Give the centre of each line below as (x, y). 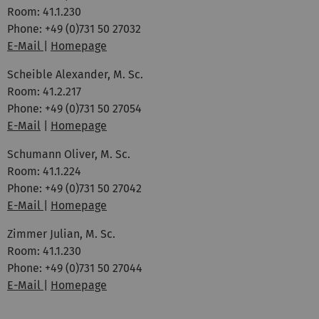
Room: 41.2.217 (44, 91)
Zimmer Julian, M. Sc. (61, 234)
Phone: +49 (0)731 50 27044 (75, 268)
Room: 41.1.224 (44, 171)
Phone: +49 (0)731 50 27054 (74, 108)
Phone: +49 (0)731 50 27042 (74, 188)
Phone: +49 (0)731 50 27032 (74, 28)
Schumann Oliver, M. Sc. (69, 154)
